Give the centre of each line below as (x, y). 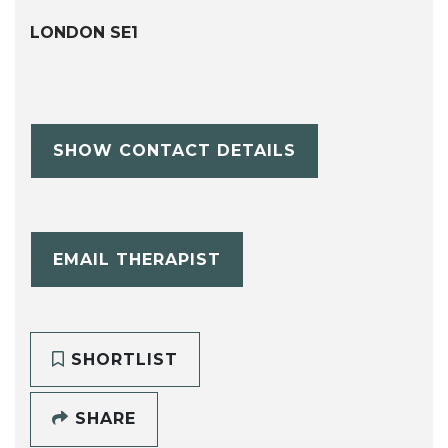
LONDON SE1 (84, 32)
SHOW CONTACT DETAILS (174, 151)
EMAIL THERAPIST (136, 259)
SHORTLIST (121, 359)
